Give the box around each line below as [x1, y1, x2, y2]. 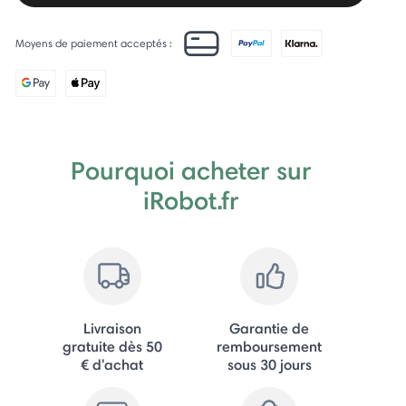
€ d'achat [81, 354, 144, 373]
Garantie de [229, 318, 310, 337]
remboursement [217, 336, 323, 355]
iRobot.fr [142, 184, 239, 216]
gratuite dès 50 [62, 336, 162, 355]
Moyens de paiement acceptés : [15, 35, 173, 50]
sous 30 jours [227, 354, 312, 373]
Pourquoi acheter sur [70, 154, 312, 186]
